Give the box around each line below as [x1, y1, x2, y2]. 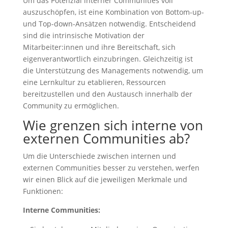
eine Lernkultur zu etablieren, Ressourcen [22, 77, 166, 88]
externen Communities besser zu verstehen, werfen [22, 163, 199, 173]
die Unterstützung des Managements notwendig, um [22, 66, 203, 76]
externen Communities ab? [22, 129, 190, 148]
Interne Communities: [22, 205, 100, 215]
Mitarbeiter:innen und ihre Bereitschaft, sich [22, 42, 176, 52]
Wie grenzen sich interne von [22, 116, 203, 135]
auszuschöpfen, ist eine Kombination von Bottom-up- [22, 7, 204, 17]
